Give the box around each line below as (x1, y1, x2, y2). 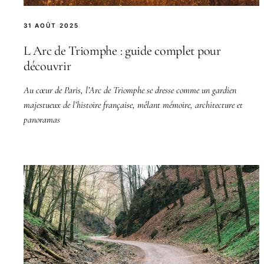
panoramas (24, 113, 60, 126)
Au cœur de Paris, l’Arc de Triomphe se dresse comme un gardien (24, 84, 236, 96)
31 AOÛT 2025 (24, 21, 79, 29)
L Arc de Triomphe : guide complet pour (24, 42, 221, 58)
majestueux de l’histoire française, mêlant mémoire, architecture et (24, 98, 243, 111)
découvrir (24, 58, 71, 74)
